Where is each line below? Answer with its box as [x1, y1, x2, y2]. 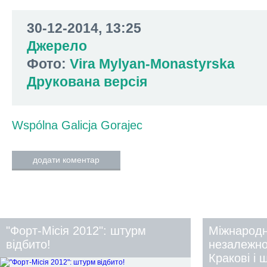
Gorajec [101, 119, 142, 132]
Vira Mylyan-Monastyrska [70, 56, 235, 72]
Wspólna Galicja [12, 119, 97, 132]
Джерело [27, 38, 87, 54]
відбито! [6, 238, 51, 251]
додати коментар [33, 155, 100, 164]
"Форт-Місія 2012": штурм [6, 224, 146, 237]
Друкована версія [27, 74, 147, 89]
